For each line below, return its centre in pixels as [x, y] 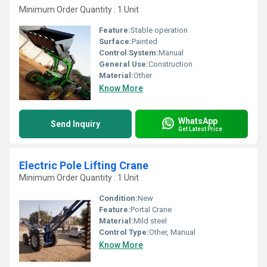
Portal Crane [151, 209]
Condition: [118, 198]
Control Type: [124, 232]
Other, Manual [172, 232]
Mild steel [150, 221]
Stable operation [159, 30]
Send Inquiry [75, 124]
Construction [170, 64]
